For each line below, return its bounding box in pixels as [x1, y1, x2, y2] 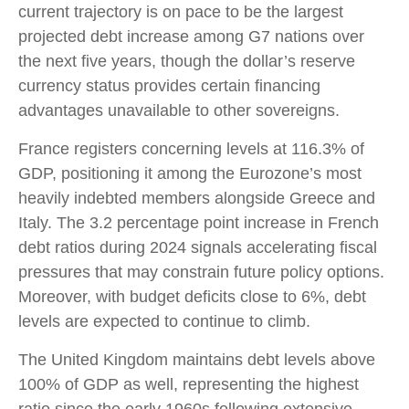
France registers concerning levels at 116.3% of [18, 140, 364, 158]
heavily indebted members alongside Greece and [18, 189, 375, 207]
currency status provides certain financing [18, 77, 320, 95]
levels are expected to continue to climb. [18, 312, 310, 330]
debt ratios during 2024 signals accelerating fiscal [18, 238, 377, 257]
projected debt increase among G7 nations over [18, 27, 364, 46]
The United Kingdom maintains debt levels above [18, 351, 375, 369]
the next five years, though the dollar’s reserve [18, 52, 355, 70]
